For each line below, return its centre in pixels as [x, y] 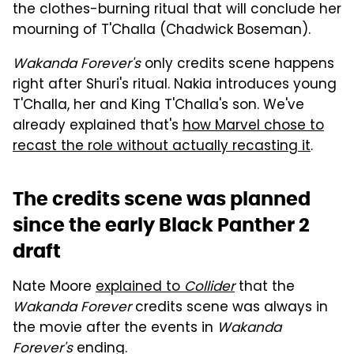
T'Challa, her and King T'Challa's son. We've [158, 106]
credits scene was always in [230, 309]
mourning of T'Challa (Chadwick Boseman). [162, 31]
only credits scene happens [237, 65]
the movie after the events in [115, 329]
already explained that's [98, 127]
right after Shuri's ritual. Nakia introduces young [175, 86]
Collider [209, 288]
